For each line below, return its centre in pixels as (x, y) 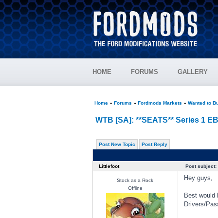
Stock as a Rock (135, 180)
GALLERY (193, 72)
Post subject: (201, 166)
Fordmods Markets (160, 103)
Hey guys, (198, 178)
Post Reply (154, 144)
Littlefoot (109, 166)
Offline (135, 188)
